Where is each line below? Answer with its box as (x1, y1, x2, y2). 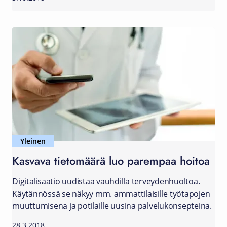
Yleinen (20, 136, 46, 146)
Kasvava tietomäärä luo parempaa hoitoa (12, 152, 210, 169)
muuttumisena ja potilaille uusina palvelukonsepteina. (12, 200, 212, 211)
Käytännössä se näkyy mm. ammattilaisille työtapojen (12, 188, 210, 199)
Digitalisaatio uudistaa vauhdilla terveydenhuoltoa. (12, 176, 200, 187)
